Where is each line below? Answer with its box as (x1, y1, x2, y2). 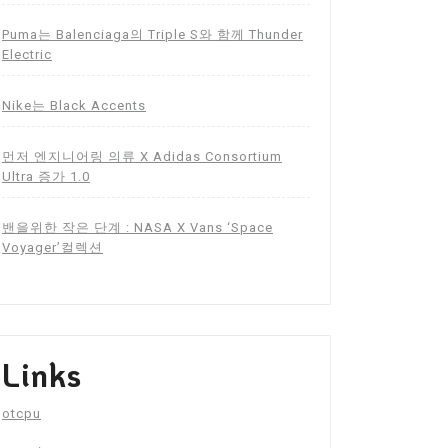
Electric (2, 47, 52, 63)
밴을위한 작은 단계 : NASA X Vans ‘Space (2, 220, 273, 236)
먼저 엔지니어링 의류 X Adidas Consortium (2, 149, 282, 165)
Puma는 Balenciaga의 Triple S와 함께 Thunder (2, 27, 303, 43)
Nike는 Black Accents (2, 98, 146, 114)
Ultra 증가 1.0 (2, 169, 90, 185)
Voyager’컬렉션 (2, 240, 103, 256)
